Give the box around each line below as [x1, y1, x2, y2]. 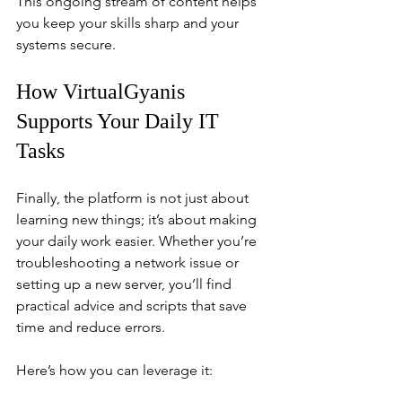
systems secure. [16, 35, 116, 53]
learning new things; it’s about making [16, 210, 260, 228]
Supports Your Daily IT [16, 109, 224, 133]
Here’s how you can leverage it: [16, 361, 213, 379]
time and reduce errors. [16, 318, 165, 336]
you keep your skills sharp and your [16, 13, 242, 31]
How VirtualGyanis [16, 79, 190, 103]
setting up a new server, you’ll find [16, 275, 235, 293]
